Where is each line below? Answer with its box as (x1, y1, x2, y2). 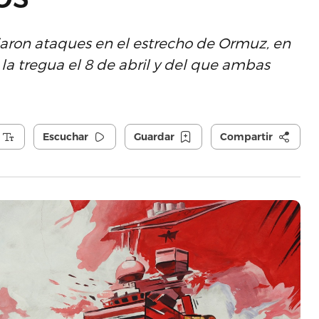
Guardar (133, 130, 174, 143)
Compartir (219, 130, 273, 143)
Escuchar (42, 130, 88, 143)
